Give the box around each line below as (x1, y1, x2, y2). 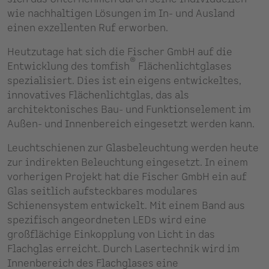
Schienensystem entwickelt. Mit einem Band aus (7, 199, 245, 213)
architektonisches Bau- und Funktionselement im (7, 103, 251, 116)
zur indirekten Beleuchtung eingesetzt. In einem (7, 156, 248, 169)
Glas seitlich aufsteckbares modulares (7, 184, 198, 198)
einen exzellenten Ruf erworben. (7, 21, 168, 35)
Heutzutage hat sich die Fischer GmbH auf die (7, 45, 232, 59)
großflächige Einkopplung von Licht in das (7, 228, 215, 241)
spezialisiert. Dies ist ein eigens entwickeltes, (7, 74, 241, 88)
